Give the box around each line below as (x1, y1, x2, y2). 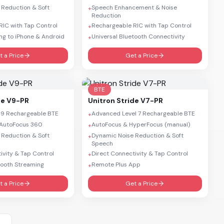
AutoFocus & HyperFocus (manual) (91, 120, 190, 128)
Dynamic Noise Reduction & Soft (91, 131, 183, 139)
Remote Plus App (91, 160, 140, 168)
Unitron (88, 96, 115, 105)
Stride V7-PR (116, 96, 163, 105)
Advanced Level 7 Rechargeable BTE (91, 109, 195, 117)
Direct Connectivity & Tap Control (91, 149, 188, 157)
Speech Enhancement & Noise (91, 3, 177, 11)
